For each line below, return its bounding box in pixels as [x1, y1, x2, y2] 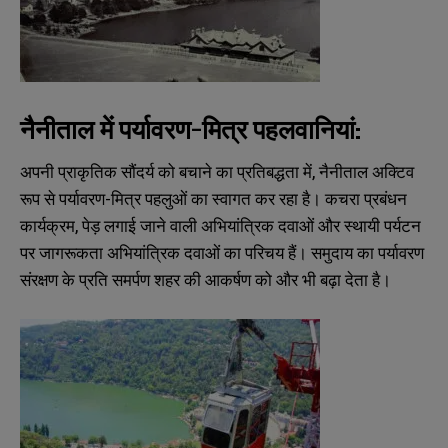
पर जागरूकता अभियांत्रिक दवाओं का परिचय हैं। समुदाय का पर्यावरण [20, 241, 424, 265]
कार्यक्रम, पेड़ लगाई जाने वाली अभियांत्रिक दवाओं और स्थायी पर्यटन [20, 214, 421, 238]
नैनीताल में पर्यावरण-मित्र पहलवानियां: [20, 113, 361, 146]
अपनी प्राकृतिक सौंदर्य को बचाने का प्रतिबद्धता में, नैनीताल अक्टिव [20, 160, 414, 184]
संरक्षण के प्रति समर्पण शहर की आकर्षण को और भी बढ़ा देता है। [20, 268, 391, 292]
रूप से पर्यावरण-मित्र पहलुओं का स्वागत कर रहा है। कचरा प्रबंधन [20, 187, 407, 211]
